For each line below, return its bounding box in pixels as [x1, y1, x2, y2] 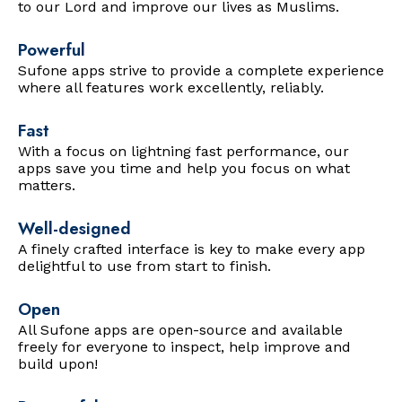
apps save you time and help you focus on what [18, 160, 350, 177]
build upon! [18, 355, 98, 372]
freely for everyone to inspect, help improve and [18, 338, 351, 355]
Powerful [18, 38, 85, 62]
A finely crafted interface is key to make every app [18, 240, 365, 258]
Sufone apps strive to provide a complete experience [18, 62, 384, 79]
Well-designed [18, 216, 131, 240]
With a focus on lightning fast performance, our [18, 143, 349, 160]
